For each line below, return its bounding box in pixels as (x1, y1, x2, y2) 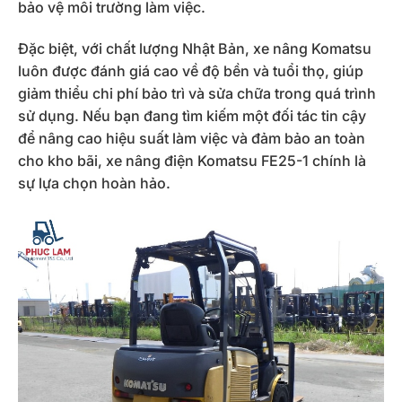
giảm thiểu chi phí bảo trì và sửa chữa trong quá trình (18, 84, 376, 103)
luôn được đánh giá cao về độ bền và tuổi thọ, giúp (18, 62, 363, 81)
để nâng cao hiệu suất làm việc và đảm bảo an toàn (18, 129, 365, 148)
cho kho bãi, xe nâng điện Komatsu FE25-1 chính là (18, 152, 366, 170)
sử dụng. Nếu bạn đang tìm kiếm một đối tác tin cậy (18, 107, 366, 126)
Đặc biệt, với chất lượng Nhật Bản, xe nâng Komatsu (18, 39, 371, 58)
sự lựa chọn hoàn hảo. (18, 174, 170, 193)
